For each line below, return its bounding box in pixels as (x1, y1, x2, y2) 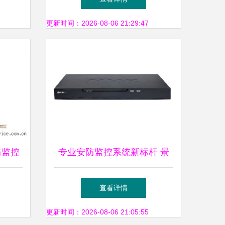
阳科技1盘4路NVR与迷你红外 (54, 177, 173, 187)
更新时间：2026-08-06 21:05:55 (46, 208, 149, 216)
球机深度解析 (86, 207, 141, 217)
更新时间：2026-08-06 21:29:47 (46, 19, 149, 27)
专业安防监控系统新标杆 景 (58, 147, 169, 157)
